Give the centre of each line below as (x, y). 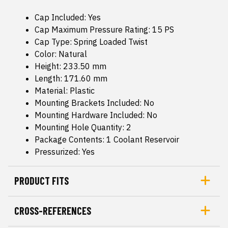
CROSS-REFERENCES (53, 210)
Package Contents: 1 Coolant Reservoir (107, 139)
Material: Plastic (65, 90)
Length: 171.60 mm (71, 78)
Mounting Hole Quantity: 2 (83, 127)
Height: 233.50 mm (70, 66)
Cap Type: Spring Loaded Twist (91, 41)
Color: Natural (61, 54)
